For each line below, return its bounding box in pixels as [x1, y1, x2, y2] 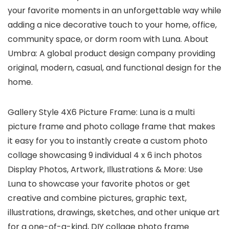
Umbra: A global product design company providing [8, 48, 215, 60]
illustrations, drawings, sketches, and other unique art [8, 207, 220, 219]
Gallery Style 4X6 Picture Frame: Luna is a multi [8, 106, 195, 119]
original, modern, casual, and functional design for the [8, 62, 221, 74]
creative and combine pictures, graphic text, [8, 192, 187, 204]
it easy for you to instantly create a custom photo [8, 135, 208, 147]
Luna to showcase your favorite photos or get [8, 178, 190, 190]
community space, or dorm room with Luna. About [8, 33, 209, 45]
